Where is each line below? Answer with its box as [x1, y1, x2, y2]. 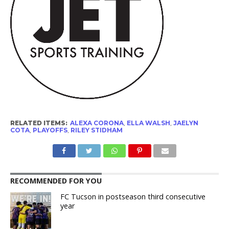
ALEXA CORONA [70, 119, 124, 127]
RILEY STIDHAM [70, 126, 123, 134]
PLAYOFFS [32, 126, 67, 134]
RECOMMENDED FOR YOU [10, 175, 102, 186]
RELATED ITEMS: [10, 119, 67, 127]
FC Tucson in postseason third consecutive [60, 191, 206, 201]
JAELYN [173, 119, 198, 127]
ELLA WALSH [126, 119, 170, 127]
